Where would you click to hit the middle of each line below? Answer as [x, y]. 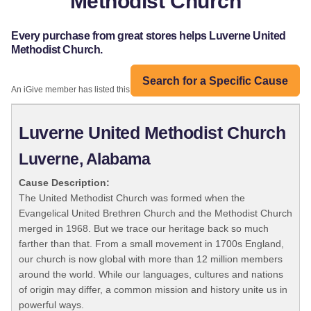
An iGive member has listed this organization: [96, 90]
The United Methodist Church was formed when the [132, 198]
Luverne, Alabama [85, 160]
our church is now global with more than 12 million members [151, 259]
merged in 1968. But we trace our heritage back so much [144, 229]
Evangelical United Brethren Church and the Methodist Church [155, 213]
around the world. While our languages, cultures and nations [151, 275]
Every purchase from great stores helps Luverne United [149, 36]
